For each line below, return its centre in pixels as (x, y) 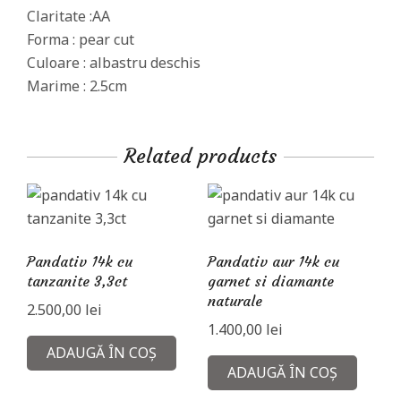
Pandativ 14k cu (80, 261)
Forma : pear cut (81, 39)
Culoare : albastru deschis (114, 62)
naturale (235, 300)
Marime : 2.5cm (77, 85)
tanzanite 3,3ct (77, 281)
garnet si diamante (270, 281)
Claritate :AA (68, 16)
